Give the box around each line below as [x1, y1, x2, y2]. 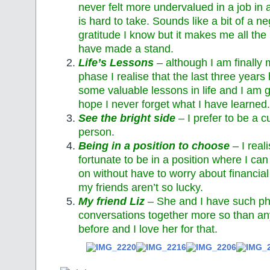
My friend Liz [78, 195, 145, 208]
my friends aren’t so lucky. [78, 181, 203, 194]
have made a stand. [78, 43, 174, 55]
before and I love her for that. [78, 223, 218, 236]
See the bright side [78, 112, 175, 125]
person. [78, 126, 115, 139]
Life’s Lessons [78, 57, 154, 69]
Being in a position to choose [78, 140, 230, 152]
